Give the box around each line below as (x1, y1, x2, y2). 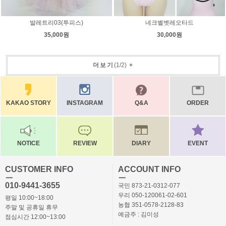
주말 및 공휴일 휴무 (5, 204, 58, 211)
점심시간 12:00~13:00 (5, 213, 66, 220)
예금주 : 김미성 (118, 211, 159, 218)
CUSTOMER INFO (5, 165, 73, 174)
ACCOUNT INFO (118, 165, 181, 174)
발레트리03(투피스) (30, 19, 83, 26)
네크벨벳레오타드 (145, 19, 194, 26)
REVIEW (73, 140, 97, 147)
